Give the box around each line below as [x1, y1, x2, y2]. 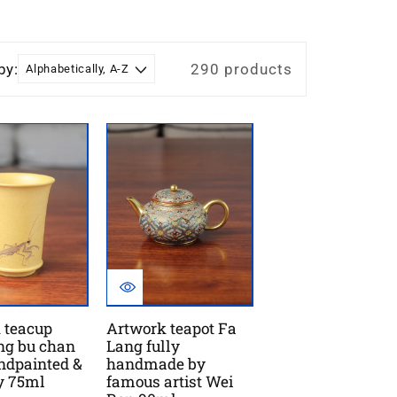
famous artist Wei [105, 370, 233, 392]
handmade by [105, 353, 206, 374]
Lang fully [105, 335, 180, 356]
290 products [191, 59, 292, 78]
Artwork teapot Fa [105, 317, 237, 339]
